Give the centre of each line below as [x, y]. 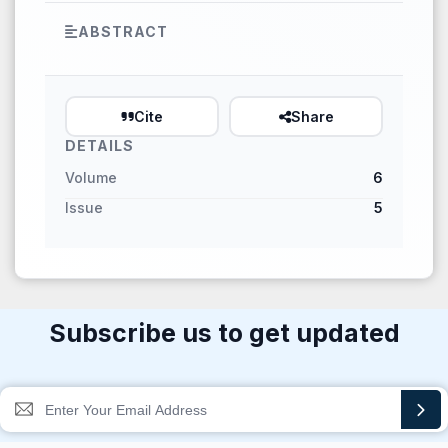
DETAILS [99, 145]
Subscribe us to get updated [224, 333]
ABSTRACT [123, 31]
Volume [91, 177]
